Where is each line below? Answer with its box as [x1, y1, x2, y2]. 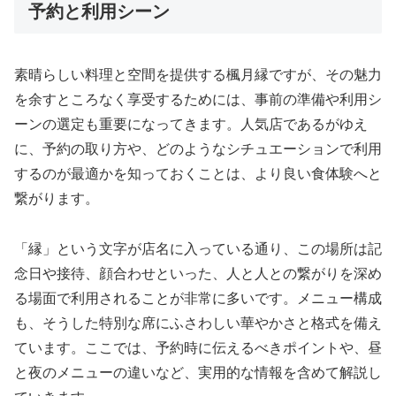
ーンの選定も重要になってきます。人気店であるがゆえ [14, 116, 368, 132]
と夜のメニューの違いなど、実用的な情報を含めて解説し [14, 364, 382, 380]
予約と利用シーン [28, 2, 170, 22]
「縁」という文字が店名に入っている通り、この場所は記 [14, 240, 382, 256]
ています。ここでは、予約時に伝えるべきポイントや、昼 [14, 339, 382, 355]
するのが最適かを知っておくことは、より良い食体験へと [14, 165, 382, 181]
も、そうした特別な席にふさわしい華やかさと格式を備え [14, 315, 382, 331]
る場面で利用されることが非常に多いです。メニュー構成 [14, 290, 382, 306]
